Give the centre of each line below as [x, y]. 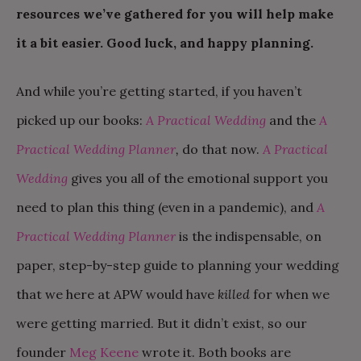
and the [293, 120]
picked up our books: [81, 120]
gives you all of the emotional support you [198, 178]
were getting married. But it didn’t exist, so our [162, 323]
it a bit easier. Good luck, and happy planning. [165, 43]
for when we [290, 294]
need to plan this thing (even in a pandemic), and [166, 207]
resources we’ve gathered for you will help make [175, 14]
